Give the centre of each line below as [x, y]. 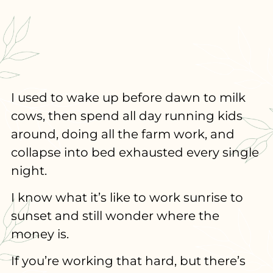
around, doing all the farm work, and [122, 134]
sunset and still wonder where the [115, 216]
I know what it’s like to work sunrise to [127, 198]
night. [29, 170]
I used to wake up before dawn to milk [128, 97]
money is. [40, 234]
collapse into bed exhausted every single [135, 152]
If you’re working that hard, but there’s [128, 261]
